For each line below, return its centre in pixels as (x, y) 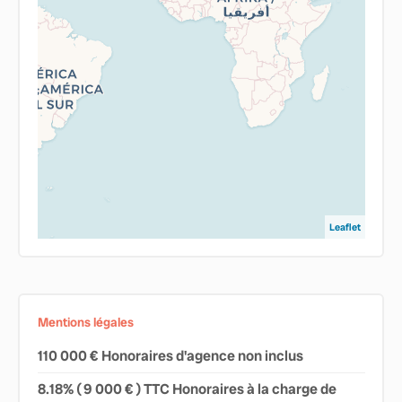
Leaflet (345, 227)
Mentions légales (85, 322)
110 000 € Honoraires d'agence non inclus (170, 355)
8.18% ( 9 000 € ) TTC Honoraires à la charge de (187, 389)
